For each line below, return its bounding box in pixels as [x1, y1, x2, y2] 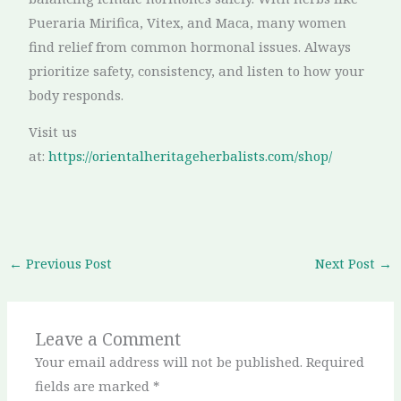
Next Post [315, 253, 380, 272]
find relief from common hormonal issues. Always [29, 37, 352, 55]
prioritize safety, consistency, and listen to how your [29, 61, 365, 80]
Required [306, 352, 365, 371]
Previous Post [21, 253, 112, 272]
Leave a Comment [35, 326, 182, 351]
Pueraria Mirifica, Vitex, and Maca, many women [29, 13, 347, 31]
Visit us [29, 123, 78, 141]
